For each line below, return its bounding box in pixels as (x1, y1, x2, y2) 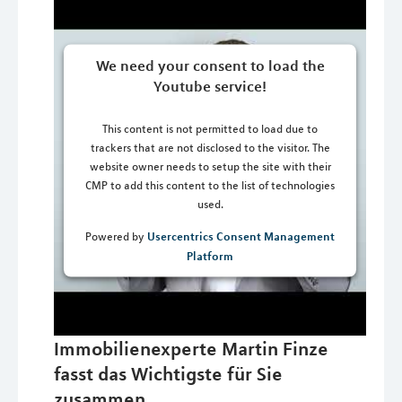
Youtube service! (153, 76, 267, 95)
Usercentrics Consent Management (147, 228, 335, 243)
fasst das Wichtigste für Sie (54, 362, 283, 386)
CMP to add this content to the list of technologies (85, 178, 335, 193)
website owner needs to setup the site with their (89, 159, 331, 174)
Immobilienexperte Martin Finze (54, 336, 328, 361)
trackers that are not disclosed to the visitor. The (90, 140, 330, 155)
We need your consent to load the (95, 56, 325, 74)
